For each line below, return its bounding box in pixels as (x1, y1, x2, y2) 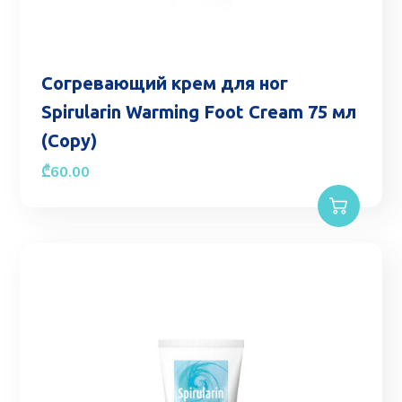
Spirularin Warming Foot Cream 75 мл (41, 101, 357, 123)
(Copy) (41, 130, 98, 152)
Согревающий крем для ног (41, 73, 289, 94)
